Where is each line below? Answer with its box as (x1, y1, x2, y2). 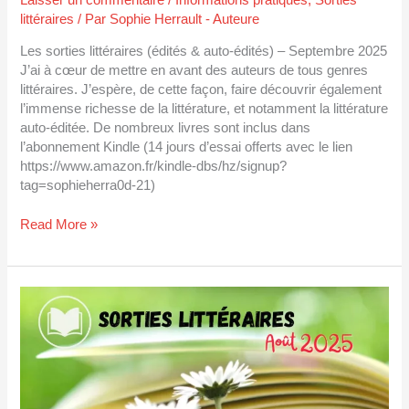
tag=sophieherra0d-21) (20, 178, 156, 194)
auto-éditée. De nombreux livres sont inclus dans (20, 121, 311, 136)
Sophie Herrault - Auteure (110, 11, 260, 26)
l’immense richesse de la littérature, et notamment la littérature (20, 101, 389, 117)
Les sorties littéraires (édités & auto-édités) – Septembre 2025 (20, 44, 388, 59)
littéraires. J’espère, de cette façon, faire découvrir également (20, 82, 383, 98)
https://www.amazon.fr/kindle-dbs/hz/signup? (20, 159, 288, 174)
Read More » (20, 217, 99, 233)
